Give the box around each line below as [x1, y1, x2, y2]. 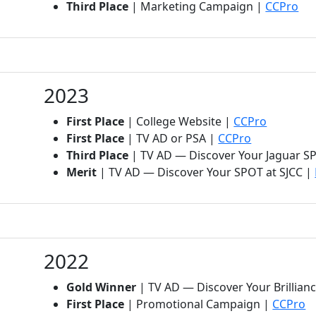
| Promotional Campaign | [124, 296, 273, 312]
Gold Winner [66, 279, 137, 295]
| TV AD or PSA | [124, 130, 219, 146]
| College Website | [127, 113, 234, 129]
